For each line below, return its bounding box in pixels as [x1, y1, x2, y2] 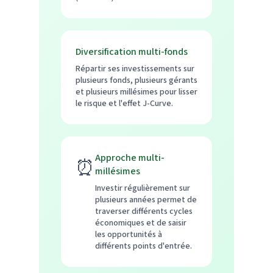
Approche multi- [95, 151, 165, 165]
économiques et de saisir [95, 216, 186, 229]
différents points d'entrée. [95, 239, 192, 252]
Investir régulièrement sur [95, 182, 190, 194]
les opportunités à [95, 228, 162, 241]
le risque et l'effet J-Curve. [76, 97, 173, 110]
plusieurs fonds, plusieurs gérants [76, 74, 197, 87]
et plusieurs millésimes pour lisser [76, 85, 197, 98]
